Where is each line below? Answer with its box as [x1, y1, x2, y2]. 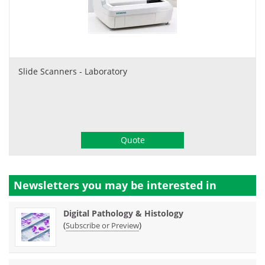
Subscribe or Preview [66, 219, 139, 231]
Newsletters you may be [14, 177, 147, 192]
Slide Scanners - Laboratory [18, 65, 127, 77]
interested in [147, 177, 216, 192]
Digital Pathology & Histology [63, 207, 183, 219]
